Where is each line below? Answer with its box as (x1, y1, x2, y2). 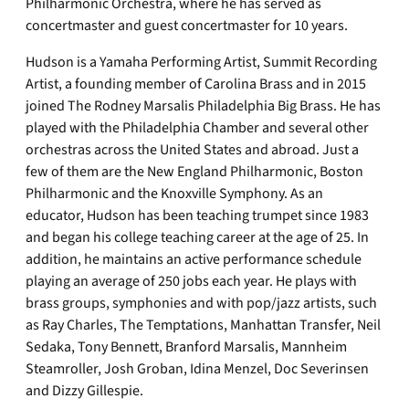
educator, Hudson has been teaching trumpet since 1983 (26, 205, 369, 225)
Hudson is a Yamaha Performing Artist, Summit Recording (26, 52, 377, 72)
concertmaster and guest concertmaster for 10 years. (26, 16, 348, 36)
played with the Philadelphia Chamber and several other (26, 118, 369, 138)
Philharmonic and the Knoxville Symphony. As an (26, 184, 323, 204)
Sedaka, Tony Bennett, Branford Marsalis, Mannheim (26, 337, 347, 357)
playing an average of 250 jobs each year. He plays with (26, 271, 357, 291)
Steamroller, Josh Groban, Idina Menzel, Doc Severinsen (26, 359, 369, 379)
